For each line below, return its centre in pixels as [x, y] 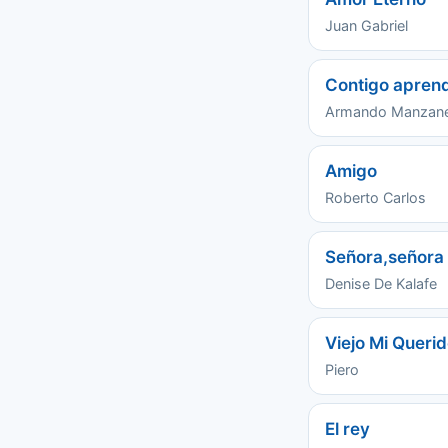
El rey [347, 429]
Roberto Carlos [375, 197]
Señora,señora [384, 257]
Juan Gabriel [366, 25]
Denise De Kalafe [381, 283]
